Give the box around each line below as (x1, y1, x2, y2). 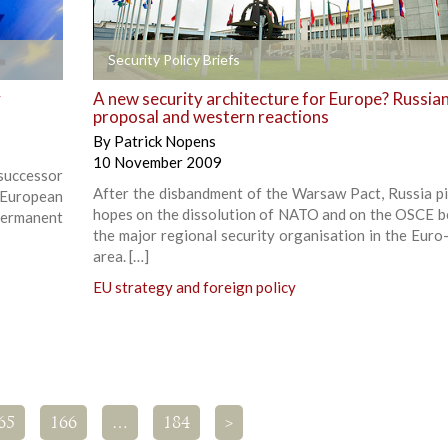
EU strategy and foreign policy (92, 277, 296, 296)
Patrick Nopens (113, 131, 216, 150)
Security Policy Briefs (107, 50, 240, 68)
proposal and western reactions (92, 105, 329, 127)
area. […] (92, 246, 149, 265)
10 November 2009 (92, 152, 222, 171)
